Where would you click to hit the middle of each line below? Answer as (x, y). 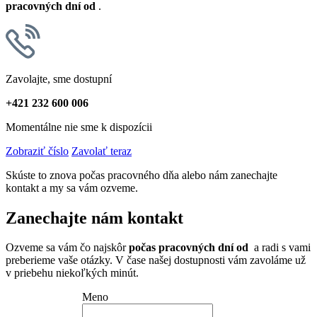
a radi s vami (281, 248)
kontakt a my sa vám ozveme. (72, 188)
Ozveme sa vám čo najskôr (67, 248)
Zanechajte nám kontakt (94, 218)
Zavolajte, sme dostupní (59, 79)
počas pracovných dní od (190, 248)
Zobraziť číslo (37, 151)
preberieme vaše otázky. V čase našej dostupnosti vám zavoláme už (156, 260)
